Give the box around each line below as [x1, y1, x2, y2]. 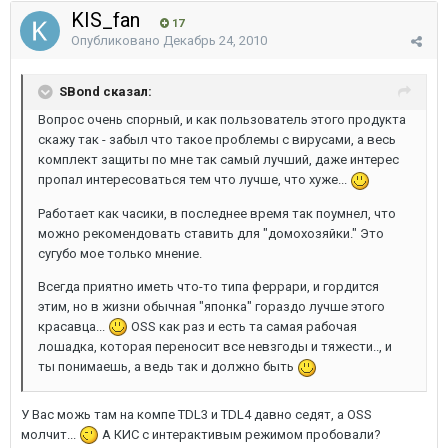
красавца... [38, 318, 108, 334]
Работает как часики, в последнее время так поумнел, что [38, 205, 396, 221]
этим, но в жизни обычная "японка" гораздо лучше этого [38, 298, 385, 314]
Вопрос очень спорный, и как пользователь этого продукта [38, 112, 406, 127]
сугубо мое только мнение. [38, 245, 202, 261]
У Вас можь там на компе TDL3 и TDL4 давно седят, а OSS [21, 406, 372, 422]
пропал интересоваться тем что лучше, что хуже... [38, 172, 350, 187]
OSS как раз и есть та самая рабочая [128, 318, 357, 334]
